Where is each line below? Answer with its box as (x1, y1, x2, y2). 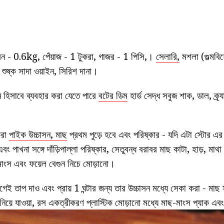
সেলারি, (156, 49, 179, 63)
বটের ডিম (98, 88, 127, 102)
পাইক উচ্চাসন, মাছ (9, 127, 67, 141)
